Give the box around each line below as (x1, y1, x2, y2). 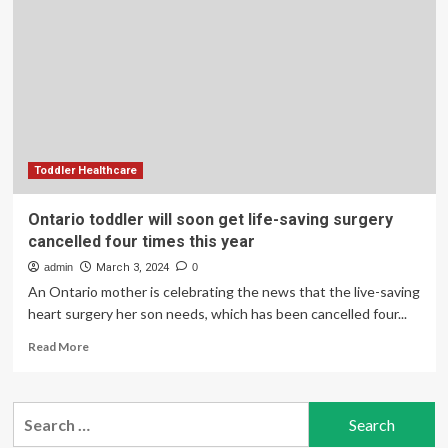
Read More (27, 339, 89, 354)
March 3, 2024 (95, 261, 169, 274)
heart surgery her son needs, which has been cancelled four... (27, 305, 407, 322)
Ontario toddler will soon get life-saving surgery (27, 210, 393, 229)
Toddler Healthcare (33, 164, 137, 177)
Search (11, 404, 63, 423)
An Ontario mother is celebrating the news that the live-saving (27, 283, 420, 300)
